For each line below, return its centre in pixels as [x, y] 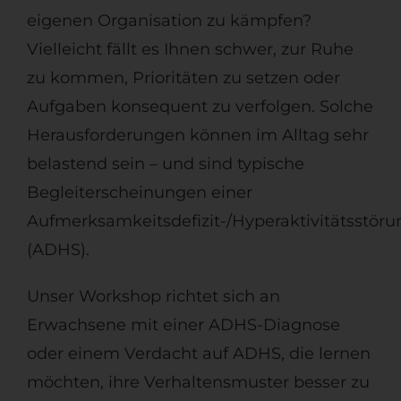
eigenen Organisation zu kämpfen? [169, 21]
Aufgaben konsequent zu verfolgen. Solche [200, 107]
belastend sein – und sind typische [165, 164]
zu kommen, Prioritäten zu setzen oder [183, 78]
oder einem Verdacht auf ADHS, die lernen [198, 354]
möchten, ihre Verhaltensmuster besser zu [198, 383]
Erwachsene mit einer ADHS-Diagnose [183, 325]
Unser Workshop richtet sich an [153, 297]
